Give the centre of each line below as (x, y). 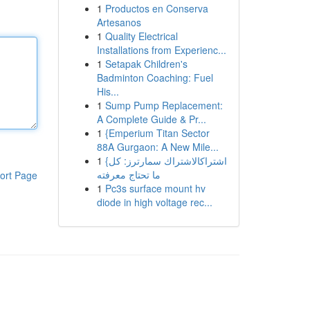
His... (108, 91)
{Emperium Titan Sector (157, 133)
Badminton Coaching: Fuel (155, 77)
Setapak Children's (146, 64)
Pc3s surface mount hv (155, 188)
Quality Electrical (141, 36)
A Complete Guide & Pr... (151, 119)
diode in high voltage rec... (154, 202)
